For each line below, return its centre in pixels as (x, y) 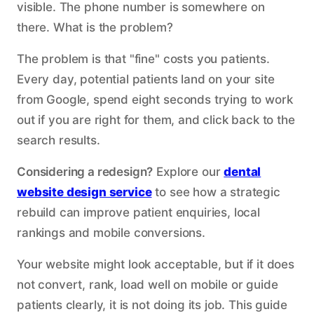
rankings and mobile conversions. (111, 233)
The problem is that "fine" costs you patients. (143, 59)
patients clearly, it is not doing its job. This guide (152, 305)
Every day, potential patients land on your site (146, 79)
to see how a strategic (216, 192)
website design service (84, 192)
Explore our (189, 172)
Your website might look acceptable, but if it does (156, 264)
